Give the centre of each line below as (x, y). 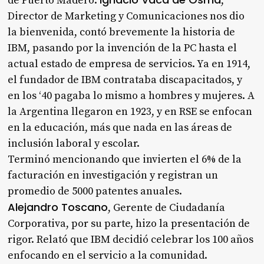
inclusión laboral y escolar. (74, 143)
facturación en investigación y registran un (113, 175)
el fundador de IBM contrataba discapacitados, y (125, 80)
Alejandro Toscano (58, 207)
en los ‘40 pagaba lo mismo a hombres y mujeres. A (131, 95)
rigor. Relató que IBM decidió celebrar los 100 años (131, 239)
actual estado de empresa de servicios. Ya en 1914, (129, 64)
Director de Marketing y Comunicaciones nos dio (126, 16)
